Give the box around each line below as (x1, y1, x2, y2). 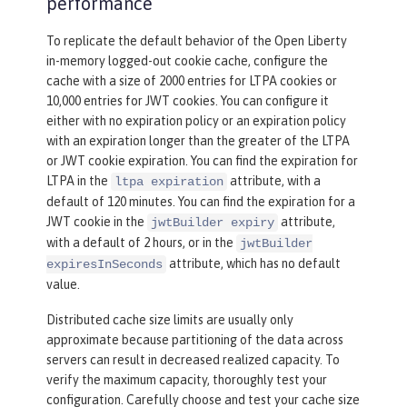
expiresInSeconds (46, 257, 163, 273)
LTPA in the (46, 174, 111, 189)
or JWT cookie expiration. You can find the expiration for (46, 154, 358, 169)
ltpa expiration (114, 174, 223, 190)
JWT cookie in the (46, 214, 147, 230)
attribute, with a (227, 174, 321, 189)
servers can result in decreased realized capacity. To (46, 352, 340, 368)
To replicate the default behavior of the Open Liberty (46, 34, 347, 49)
